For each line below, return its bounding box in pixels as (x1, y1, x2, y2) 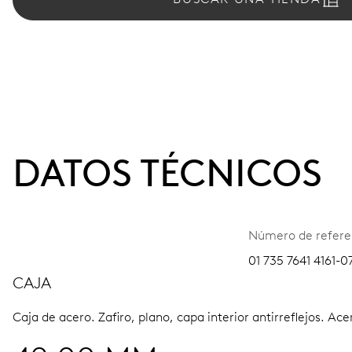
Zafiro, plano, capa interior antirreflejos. (98, 310, 328, 324)
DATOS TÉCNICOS (13, 150, 322, 196)
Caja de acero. (13, 310, 98, 324)
